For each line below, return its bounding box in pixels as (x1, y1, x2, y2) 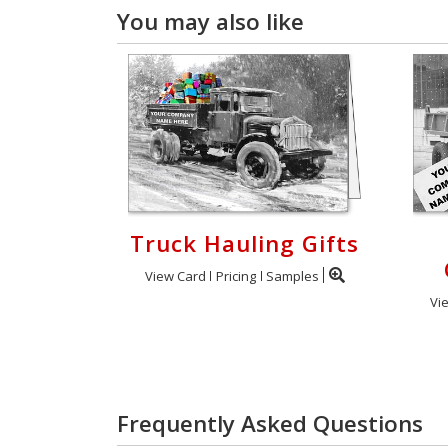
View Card (144, 267, 206, 285)
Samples (265, 267, 319, 285)
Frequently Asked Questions (117, 408, 423, 439)
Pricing (215, 267, 256, 285)
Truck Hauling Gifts (130, 228, 359, 259)
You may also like (117, 6, 304, 37)
